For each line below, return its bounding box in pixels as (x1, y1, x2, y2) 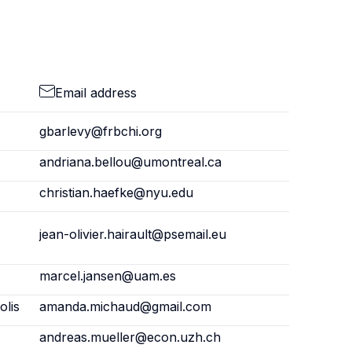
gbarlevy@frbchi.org (38, 123, 162, 139)
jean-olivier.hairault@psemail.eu (38, 226, 226, 242)
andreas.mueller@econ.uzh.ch (38, 329, 221, 345)
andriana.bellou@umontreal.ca (38, 154, 222, 170)
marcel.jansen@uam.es (38, 268, 176, 284)
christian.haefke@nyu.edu (38, 185, 193, 200)
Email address (54, 85, 137, 101)
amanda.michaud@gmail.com (38, 299, 211, 314)
